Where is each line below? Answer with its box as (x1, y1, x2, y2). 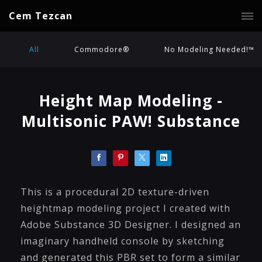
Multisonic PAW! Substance (22, 111, 240, 132)
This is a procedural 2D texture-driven (20, 185, 209, 198)
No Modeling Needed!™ (164, 44, 254, 54)
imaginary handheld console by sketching (20, 235, 225, 247)
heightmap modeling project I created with (20, 202, 230, 215)
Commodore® (74, 44, 129, 54)
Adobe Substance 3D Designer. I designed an (20, 218, 241, 231)
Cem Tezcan (9, 9, 73, 22)
